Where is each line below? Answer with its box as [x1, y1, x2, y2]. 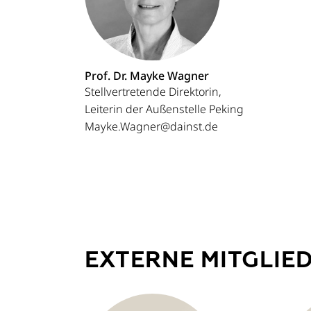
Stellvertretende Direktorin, [85, 84, 221, 100]
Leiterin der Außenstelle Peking [85, 101, 244, 117]
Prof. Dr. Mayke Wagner [85, 68, 209, 84]
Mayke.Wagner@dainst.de [85, 119, 218, 135]
